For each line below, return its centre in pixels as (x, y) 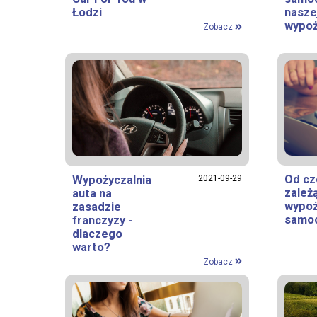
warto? (91, 247)
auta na (92, 193)
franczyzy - (103, 220)
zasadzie (97, 207)
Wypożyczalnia (112, 180)
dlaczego (97, 234)
